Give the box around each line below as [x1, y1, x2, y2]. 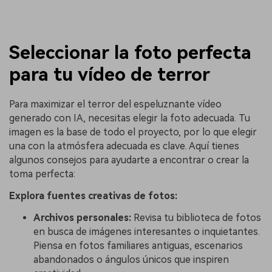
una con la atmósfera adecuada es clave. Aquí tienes [9, 140, 239, 152]
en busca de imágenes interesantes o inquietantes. [33, 225, 260, 237]
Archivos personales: [33, 211, 134, 223]
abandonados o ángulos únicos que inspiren [33, 253, 229, 265]
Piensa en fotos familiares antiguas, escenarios [33, 239, 243, 251]
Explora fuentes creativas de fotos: [9, 189, 177, 202]
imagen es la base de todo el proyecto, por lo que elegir [9, 126, 257, 138]
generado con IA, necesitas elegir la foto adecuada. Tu [9, 112, 250, 124]
